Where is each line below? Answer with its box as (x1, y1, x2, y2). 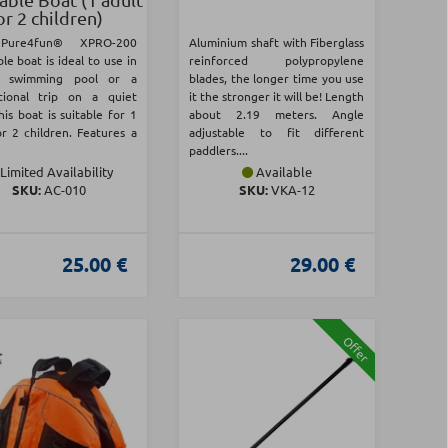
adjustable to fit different (189, 124, 365, 141)
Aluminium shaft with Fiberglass (189, 34, 365, 51)
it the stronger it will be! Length (189, 88, 365, 105)
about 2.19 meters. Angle (189, 106, 365, 123)
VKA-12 (267, 181, 315, 199)
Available (252, 163, 312, 181)
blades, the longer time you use (189, 70, 365, 87)
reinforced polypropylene (189, 52, 365, 69)
